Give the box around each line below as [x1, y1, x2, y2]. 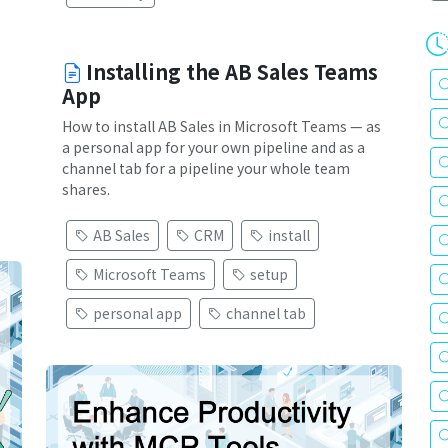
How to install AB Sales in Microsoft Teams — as [62, 116, 381, 137]
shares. [62, 179, 110, 200]
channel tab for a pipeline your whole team [62, 158, 350, 179]
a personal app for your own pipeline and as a [62, 137, 365, 158]
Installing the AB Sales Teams [86, 57, 378, 87]
